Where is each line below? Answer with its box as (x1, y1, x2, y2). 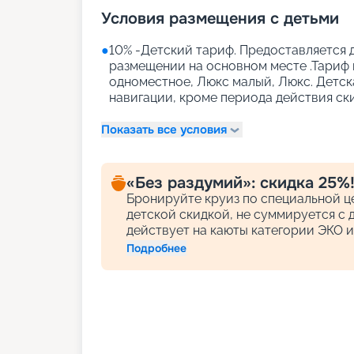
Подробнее (126, 241, 186, 255)
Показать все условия (101, 121, 227, 137)
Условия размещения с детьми (101, 9, 339, 28)
